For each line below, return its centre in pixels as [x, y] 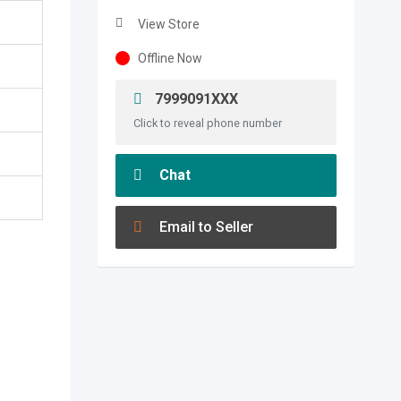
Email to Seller [204, 227]
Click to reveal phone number [207, 123]
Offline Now [170, 58]
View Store [168, 24]
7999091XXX [194, 99]
